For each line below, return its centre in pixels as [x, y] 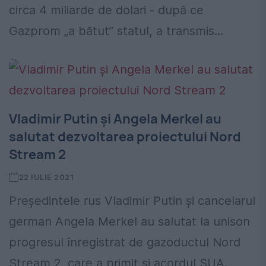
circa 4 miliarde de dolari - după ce [106, 10]
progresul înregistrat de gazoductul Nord [125, 243]
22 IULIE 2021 [46, 177]
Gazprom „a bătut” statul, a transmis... [116, 31]
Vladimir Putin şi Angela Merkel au [115, 119]
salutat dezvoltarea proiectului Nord [125, 137]
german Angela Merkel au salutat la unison [129, 222]
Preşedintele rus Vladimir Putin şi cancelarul [132, 201]
